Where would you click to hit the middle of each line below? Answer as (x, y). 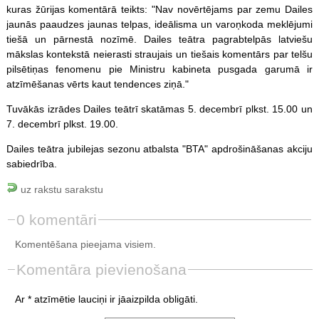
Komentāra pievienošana (101, 269)
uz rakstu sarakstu (60, 189)
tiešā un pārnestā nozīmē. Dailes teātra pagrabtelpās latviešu (159, 39)
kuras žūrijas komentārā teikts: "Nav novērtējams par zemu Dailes (159, 9)
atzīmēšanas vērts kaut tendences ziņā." (97, 84)
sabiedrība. (31, 163)
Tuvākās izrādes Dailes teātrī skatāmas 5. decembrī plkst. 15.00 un (159, 109)
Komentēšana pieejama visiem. (85, 244)
